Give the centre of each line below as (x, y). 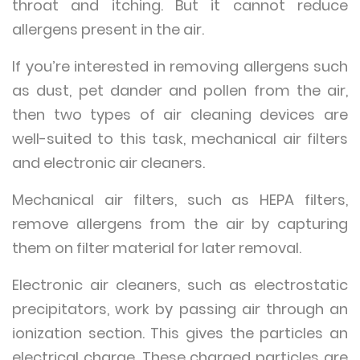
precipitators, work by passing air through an (180, 309)
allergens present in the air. (110, 29)
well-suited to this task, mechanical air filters (180, 139)
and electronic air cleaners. (111, 163)
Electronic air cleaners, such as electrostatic (180, 285)
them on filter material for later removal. (158, 248)
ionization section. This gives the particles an (180, 333)
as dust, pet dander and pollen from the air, (180, 90)
